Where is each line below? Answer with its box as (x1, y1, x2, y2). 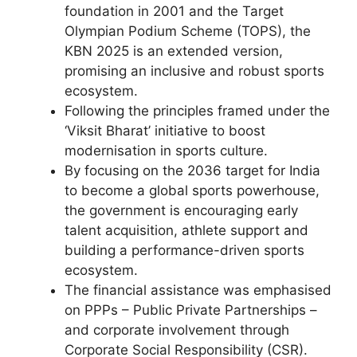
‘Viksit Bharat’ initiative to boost (65, 123, 265, 139)
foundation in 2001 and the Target (65, 3, 284, 19)
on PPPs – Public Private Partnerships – (65, 302, 317, 318)
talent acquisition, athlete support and (65, 222, 308, 238)
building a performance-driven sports (65, 242, 304, 258)
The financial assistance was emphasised (65, 282, 331, 298)
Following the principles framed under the (65, 103, 330, 119)
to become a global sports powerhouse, (65, 182, 320, 198)
